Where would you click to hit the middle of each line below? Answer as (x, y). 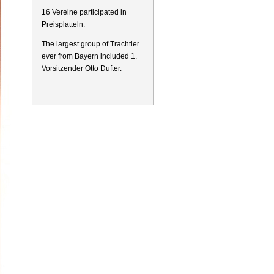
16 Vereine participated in (84, 12)
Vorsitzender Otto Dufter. (81, 68)
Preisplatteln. (63, 24)
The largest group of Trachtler (90, 44)
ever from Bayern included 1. (89, 56)
